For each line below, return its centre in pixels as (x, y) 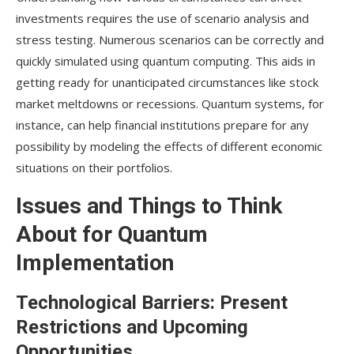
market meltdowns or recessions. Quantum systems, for (170, 104)
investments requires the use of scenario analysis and (162, 19)
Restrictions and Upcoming (132, 328)
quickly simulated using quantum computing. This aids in (166, 61)
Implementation (95, 263)
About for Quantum (112, 235)
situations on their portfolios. (94, 168)
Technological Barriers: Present (152, 303)
